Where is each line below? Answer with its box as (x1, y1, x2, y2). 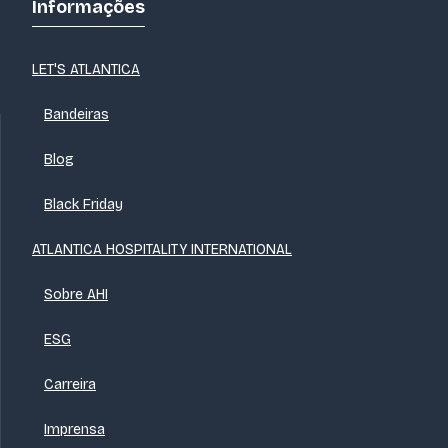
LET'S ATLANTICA (32, 60, 140, 78)
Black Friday (44, 195, 123, 213)
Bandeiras (44, 105, 109, 123)
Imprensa (44, 420, 105, 438)
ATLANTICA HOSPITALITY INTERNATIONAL (32, 240, 292, 258)
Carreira (44, 375, 96, 393)
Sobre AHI (44, 285, 108, 303)
